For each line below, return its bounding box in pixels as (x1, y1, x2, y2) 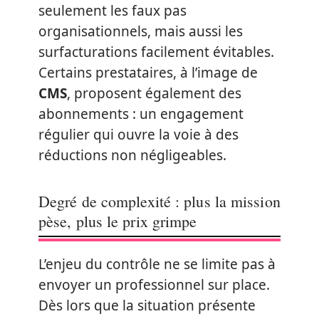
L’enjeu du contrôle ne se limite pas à (38, 254, 276, 273)
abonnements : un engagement (38, 104, 244, 123)
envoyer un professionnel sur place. (38, 275, 270, 294)
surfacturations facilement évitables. (38, 42, 274, 61)
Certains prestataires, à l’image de (38, 63, 258, 82)
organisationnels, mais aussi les (38, 21, 243, 41)
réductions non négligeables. (38, 145, 226, 164)
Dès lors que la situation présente (38, 296, 256, 315)
